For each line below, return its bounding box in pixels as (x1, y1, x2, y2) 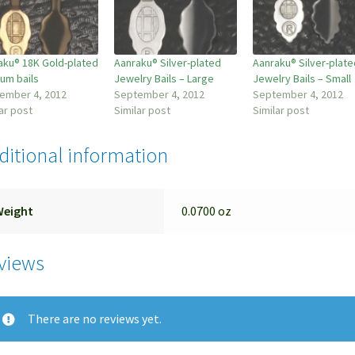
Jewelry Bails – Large (114, 71, 215, 86)
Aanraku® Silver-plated (114, 55, 222, 70)
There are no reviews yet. (28, 311, 162, 327)
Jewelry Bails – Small (252, 71, 351, 86)
